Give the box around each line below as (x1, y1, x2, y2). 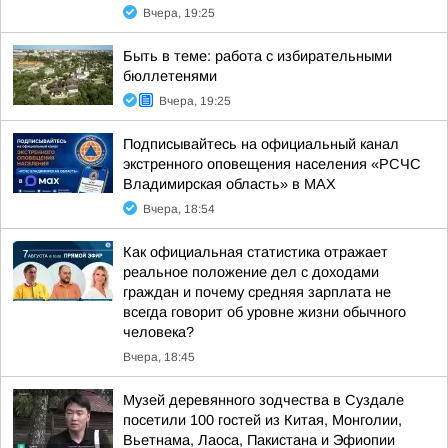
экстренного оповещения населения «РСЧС (123, 156, 421, 172)
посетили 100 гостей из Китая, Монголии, (123, 412, 402, 428)
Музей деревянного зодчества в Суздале (123, 392, 404, 408)
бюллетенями (123, 68, 217, 84)
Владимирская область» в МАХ (123, 176, 336, 192)
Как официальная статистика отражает (123, 244, 388, 260)
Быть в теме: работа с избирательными (123, 48, 392, 64)
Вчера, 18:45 (123, 350, 195, 364)
